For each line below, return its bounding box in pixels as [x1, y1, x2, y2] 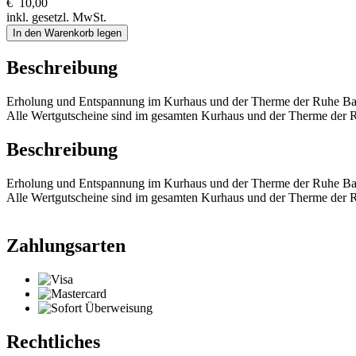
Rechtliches [6, 331, 100, 352]
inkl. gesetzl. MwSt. [6, 10, 106, 25]
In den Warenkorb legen [13, 27, 122, 40]
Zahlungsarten [6, 234, 126, 256]
